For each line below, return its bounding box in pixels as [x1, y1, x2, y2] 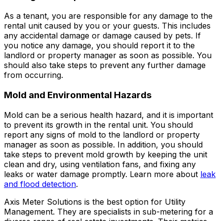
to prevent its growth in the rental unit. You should [4, 119, 193, 130]
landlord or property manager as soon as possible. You [4, 50, 212, 61]
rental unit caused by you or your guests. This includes [4, 21, 211, 31]
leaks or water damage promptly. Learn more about [4, 169, 200, 179]
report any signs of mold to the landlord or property [4, 129, 200, 140]
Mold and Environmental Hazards [4, 89, 151, 101]
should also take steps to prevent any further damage [4, 60, 206, 71]
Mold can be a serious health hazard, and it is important [4, 110, 213, 120]
